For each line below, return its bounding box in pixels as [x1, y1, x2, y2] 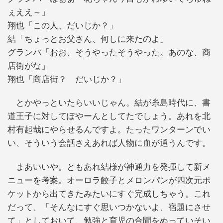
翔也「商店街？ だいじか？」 [7, 74, 126, 84]
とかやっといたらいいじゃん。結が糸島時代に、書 [7, 98, 211, 108]
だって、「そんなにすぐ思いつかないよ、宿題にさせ [7, 202, 211, 212]
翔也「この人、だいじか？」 [7, 20, 117, 30]
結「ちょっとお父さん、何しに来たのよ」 [7, 34, 168, 44]
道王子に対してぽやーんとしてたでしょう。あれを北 [7, 111, 211, 121]
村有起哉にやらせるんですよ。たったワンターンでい [7, 125, 211, 135]
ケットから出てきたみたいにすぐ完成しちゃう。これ [7, 189, 211, 199]
